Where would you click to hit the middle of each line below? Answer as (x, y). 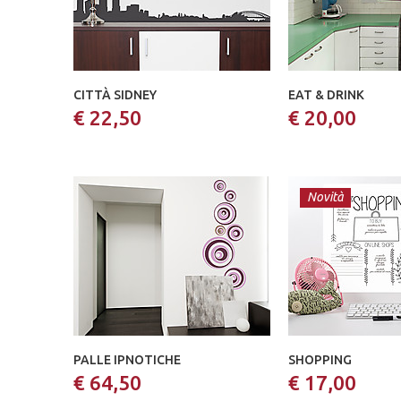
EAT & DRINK (326, 95)
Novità (325, 197)
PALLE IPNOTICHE (127, 360)
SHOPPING (320, 360)
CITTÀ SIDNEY (115, 95)
